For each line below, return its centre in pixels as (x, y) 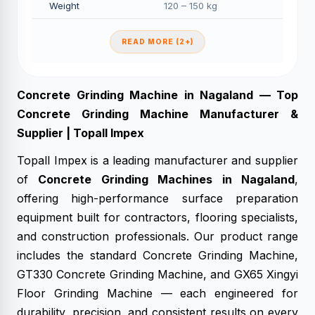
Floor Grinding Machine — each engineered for (157, 293)
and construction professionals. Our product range (157, 236)
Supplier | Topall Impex (81, 133)
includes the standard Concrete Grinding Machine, (157, 255)
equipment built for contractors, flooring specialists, (157, 217)
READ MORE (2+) (157, 41)
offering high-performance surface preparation (157, 198)
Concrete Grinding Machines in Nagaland (167, 179)
